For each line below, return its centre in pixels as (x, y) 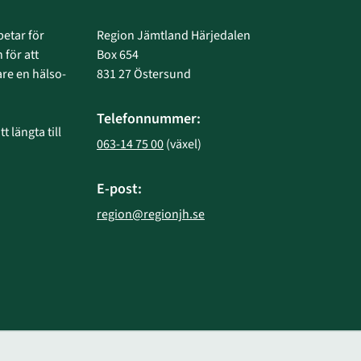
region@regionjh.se (151, 215)
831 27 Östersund (144, 75)
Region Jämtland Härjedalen (174, 36)
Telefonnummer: (149, 119)
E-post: (119, 189)
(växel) (183, 145)
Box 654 (118, 55)
